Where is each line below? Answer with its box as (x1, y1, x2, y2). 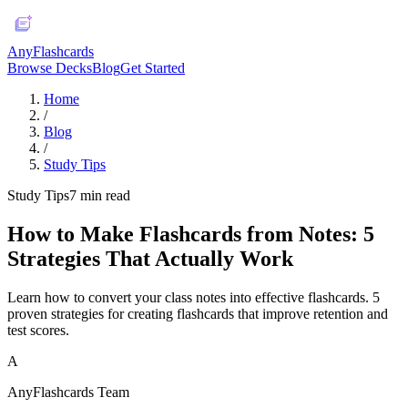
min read (76, 188, 130, 203)
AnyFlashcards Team (7, 383, 129, 400)
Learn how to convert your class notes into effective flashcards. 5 (7, 289, 380, 305)
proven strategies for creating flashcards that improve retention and (7, 305, 388, 321)
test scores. (7, 321, 69, 338)
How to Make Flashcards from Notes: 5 (7, 221, 374, 246)
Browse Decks (7, 60, 92, 76)
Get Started (120, 60, 185, 76)
